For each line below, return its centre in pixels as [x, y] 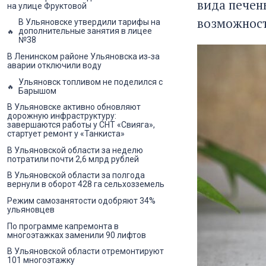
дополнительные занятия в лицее [85, 31]
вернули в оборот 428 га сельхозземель [86, 184]
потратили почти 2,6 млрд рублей [73, 159]
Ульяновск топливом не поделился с [91, 82]
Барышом [37, 91]
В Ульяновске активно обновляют [74, 107]
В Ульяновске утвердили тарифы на [89, 22]
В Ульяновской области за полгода [76, 175]
